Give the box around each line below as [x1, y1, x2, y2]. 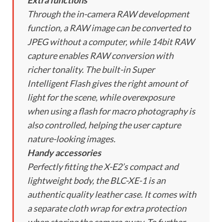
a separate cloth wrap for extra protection [27, 203, 186, 214]
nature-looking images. [27, 133, 115, 145]
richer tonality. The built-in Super [27, 64, 155, 75]
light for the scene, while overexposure [27, 92, 174, 103]
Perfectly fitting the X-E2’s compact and [27, 161, 178, 172]
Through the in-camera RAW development [27, 8, 189, 20]
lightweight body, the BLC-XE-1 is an [27, 175, 166, 186]
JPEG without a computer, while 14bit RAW [27, 36, 194, 48]
